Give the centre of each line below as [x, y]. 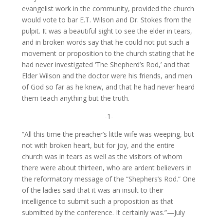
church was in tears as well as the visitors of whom [102, 157]
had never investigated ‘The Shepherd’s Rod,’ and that [106, 65]
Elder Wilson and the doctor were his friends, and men [107, 76]
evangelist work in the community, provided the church [108, 9]
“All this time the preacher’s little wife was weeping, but [108, 134]
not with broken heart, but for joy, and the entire [98, 145]
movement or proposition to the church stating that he [108, 54]
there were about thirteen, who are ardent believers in [107, 168]
